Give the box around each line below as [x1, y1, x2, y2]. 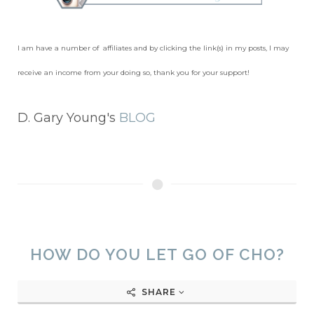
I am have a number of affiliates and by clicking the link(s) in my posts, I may [18, 43, 289, 53]
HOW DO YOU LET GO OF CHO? [29, 245, 285, 264]
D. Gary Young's [18, 110, 119, 126]
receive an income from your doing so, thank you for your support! [18, 68, 250, 78]
